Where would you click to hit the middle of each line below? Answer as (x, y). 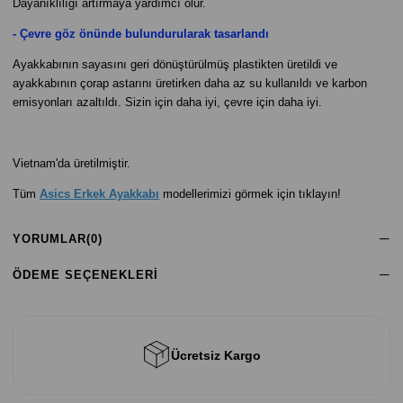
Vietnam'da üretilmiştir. (72, 163)
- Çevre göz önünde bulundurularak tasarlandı (141, 34)
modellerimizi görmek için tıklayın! (252, 194)
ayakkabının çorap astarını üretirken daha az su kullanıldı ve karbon (190, 83)
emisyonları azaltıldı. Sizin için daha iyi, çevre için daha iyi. (167, 102)
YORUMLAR (49, 239)
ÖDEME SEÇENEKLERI (85, 275)
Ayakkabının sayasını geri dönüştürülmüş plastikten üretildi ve (175, 64)
